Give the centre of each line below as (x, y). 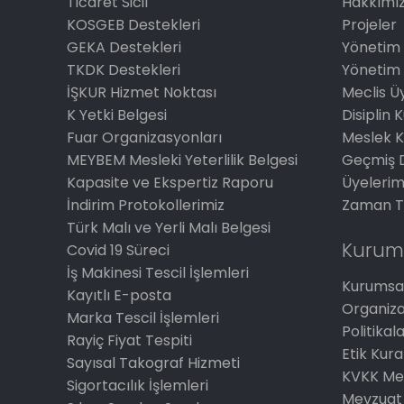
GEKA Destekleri (124, 47)
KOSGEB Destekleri (134, 25)
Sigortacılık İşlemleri (138, 386)
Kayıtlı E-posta (119, 295)
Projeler (370, 25)
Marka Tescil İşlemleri (143, 318)
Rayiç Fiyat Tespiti (130, 340)
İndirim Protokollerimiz (146, 205)
